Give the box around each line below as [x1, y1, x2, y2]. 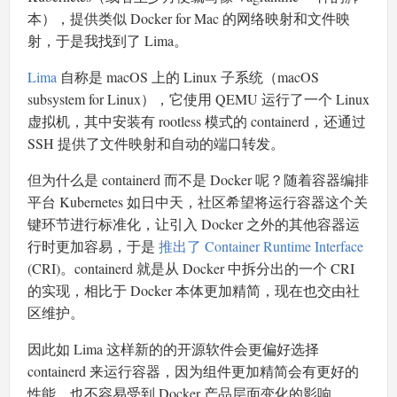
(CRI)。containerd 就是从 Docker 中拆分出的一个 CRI [27, 259, 354, 278]
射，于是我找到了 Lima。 [27, 31, 188, 51]
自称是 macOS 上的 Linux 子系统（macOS [57, 67, 319, 87]
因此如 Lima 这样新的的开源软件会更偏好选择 [27, 339, 319, 359]
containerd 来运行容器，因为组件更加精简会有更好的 [27, 362, 359, 381]
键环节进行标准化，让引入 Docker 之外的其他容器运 [27, 214, 360, 234]
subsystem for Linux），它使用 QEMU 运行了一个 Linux [27, 90, 370, 109]
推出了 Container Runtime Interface [159, 237, 363, 256]
